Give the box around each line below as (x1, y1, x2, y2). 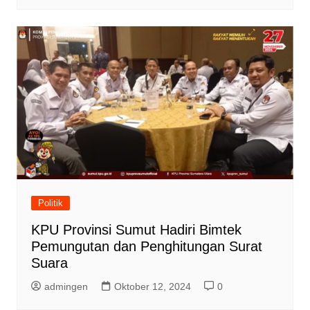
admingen (44, 281, 88, 293)
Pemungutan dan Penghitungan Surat (30, 239, 262, 255)
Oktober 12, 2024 (113, 281, 191, 293)
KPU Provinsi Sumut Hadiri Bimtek (30, 222, 241, 238)
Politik (37, 198, 63, 209)
